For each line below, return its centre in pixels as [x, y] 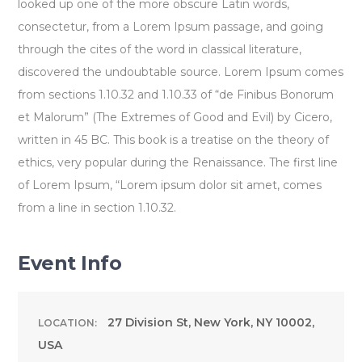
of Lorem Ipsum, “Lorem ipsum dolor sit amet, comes [170, 185]
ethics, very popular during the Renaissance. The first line [178, 162]
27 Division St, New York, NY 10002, [211, 322]
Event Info [70, 263]
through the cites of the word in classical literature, [160, 49]
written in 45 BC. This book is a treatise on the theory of [174, 139]
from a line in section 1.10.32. [97, 207]
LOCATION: [68, 322]
